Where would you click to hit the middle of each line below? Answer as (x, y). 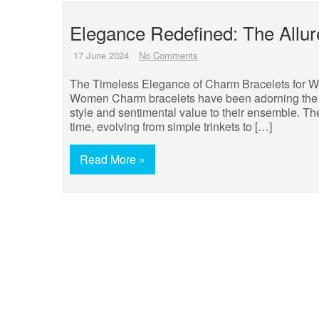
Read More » (113, 159)
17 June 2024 (101, 55)
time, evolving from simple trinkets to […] (171, 126)
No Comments (168, 55)
